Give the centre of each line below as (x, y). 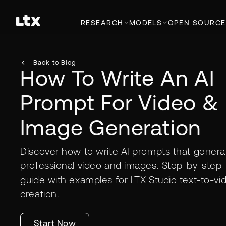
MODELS (146, 22)
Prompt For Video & (120, 103)
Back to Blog (55, 62)
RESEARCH (102, 22)
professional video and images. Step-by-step (121, 165)
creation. (40, 193)
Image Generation (111, 127)
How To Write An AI (117, 78)
